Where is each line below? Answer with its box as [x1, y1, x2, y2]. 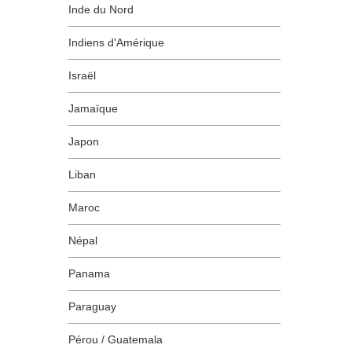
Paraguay [68, 300, 116, 313]
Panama [68, 267, 110, 280]
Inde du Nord [68, 3, 134, 16]
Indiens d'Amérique [68, 36, 164, 49]
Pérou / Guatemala [68, 333, 163, 346]
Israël [68, 69, 96, 82]
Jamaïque [68, 102, 118, 115]
